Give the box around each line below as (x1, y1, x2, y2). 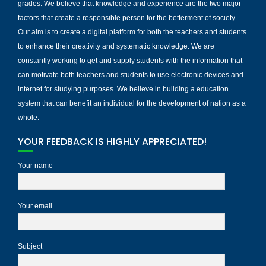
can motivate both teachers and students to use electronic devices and (18, 70, 243, 79)
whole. (18, 113, 39, 122)
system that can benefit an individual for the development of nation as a (18, 99, 246, 107)
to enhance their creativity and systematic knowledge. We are (18, 42, 214, 50)
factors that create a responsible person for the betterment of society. (18, 13, 236, 22)
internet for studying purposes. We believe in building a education (18, 84, 229, 93)
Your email (18, 201, 52, 210)
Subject (18, 242, 42, 251)
